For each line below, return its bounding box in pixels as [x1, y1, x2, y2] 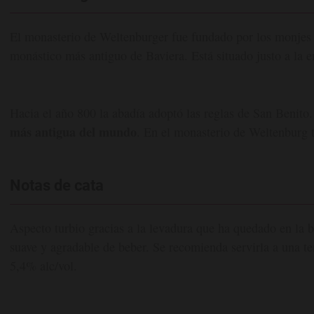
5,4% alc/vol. [10, 257, 77, 275]
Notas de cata [10, 176, 104, 195]
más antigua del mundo [10, 123, 137, 142]
